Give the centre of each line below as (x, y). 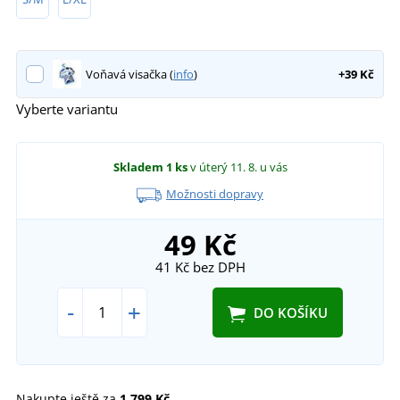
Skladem (138, 167)
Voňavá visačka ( (129, 75)
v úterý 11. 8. (225, 167)
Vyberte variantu (67, 109)
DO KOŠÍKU (290, 312)
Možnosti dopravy (214, 194)
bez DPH (217, 267)
